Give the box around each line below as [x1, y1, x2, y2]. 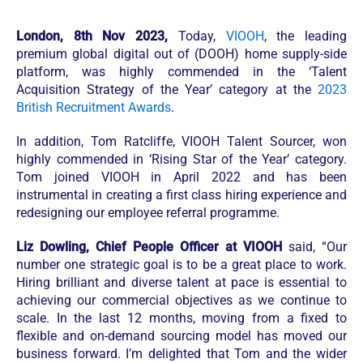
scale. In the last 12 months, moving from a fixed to [16, 310, 347, 327]
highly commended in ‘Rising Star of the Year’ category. [16, 152, 347, 168]
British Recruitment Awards [16, 100, 171, 116]
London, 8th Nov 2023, [16, 28, 178, 45]
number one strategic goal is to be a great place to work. [16, 257, 347, 273]
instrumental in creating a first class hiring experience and [16, 187, 347, 203]
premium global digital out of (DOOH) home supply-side [16, 46, 347, 62]
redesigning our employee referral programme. [16, 205, 280, 221]
